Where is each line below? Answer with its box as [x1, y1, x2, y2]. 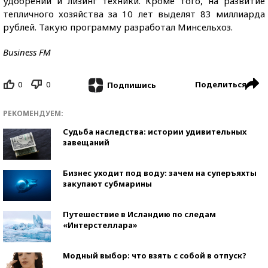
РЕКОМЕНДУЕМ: [3, 108, 63, 118]
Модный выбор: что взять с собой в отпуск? [63, 249, 246, 261]
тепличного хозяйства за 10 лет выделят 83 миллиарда [3, 8, 265, 20]
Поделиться [195, 79, 246, 90]
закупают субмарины [63, 178, 152, 189]
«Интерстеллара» [63, 219, 138, 230]
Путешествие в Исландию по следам [63, 208, 216, 220]
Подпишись [106, 79, 156, 90]
